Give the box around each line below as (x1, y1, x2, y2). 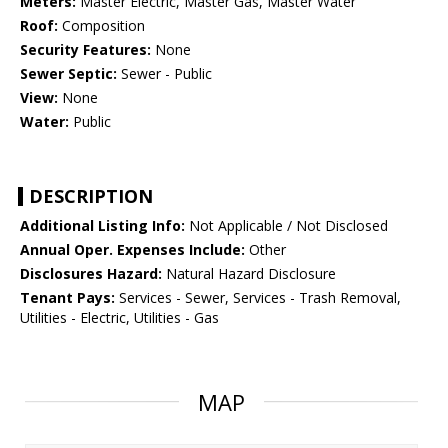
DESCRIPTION (29, 184, 153, 209)
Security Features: (20, 40, 151, 60)
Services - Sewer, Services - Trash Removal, (115, 288, 401, 308)
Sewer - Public (117, 64, 212, 84)
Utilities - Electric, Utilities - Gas (20, 308, 219, 328)
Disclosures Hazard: (20, 264, 162, 284)
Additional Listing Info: (20, 216, 185, 236)
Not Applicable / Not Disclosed (185, 216, 388, 236)
